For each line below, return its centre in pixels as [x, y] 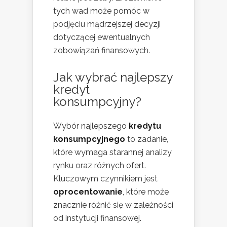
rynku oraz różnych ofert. [100, 165]
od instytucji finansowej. [97, 218]
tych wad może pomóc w [101, 11]
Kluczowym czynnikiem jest [105, 178]
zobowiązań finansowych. [102, 50]
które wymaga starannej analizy [112, 152]
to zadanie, [147, 139]
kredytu [145, 126]
